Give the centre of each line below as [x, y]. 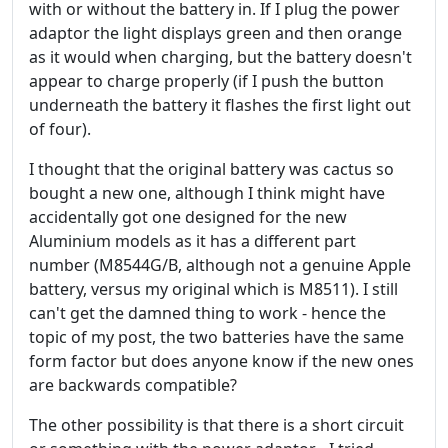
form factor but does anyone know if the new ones [221, 361]
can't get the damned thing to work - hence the [207, 313]
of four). [60, 129]
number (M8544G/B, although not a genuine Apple [220, 265]
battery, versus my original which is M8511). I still [213, 289]
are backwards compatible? [133, 385]
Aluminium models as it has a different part [192, 241]
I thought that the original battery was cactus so [211, 169]
